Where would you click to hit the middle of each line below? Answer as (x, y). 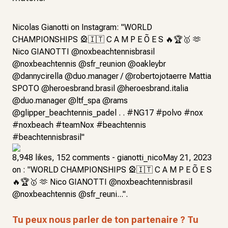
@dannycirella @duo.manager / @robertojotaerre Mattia (112, 76)
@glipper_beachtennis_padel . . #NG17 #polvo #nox (108, 113)
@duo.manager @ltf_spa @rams (70, 101)
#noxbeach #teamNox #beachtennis (79, 125)
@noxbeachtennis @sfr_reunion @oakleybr (89, 64)
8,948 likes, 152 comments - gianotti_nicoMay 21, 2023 (112, 158)
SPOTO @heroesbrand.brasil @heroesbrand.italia (100, 88)
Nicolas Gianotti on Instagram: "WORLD (82, 27)
